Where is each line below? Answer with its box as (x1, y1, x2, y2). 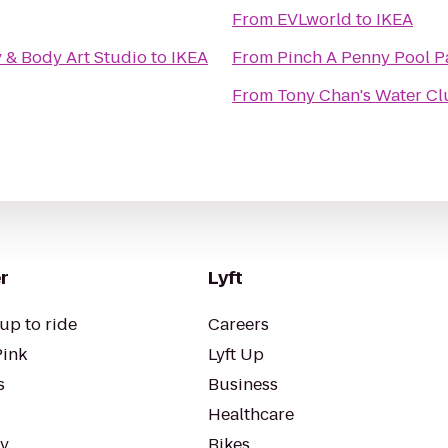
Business (208, 373, 278, 396)
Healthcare (208, 403, 294, 426)
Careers (208, 313, 269, 336)
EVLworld (277, 8, 352, 31)
